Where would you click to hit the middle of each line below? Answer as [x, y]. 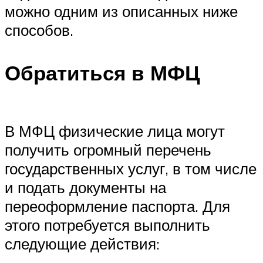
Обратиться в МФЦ [102, 73]
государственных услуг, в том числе [131, 169]
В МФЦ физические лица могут [115, 131]
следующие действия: [82, 244]
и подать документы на [85, 188]
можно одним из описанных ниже [121, 11]
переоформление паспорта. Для [117, 206]
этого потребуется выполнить [107, 225]
